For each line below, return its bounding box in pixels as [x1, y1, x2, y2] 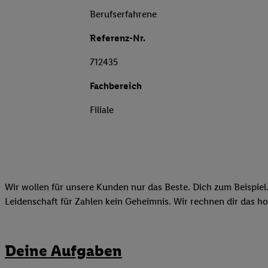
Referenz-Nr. [90, 32, 145, 44]
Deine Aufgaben [5, 240, 122, 260]
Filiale [90, 104, 114, 116]
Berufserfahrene [90, 8, 157, 20]
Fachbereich [90, 80, 142, 92]
